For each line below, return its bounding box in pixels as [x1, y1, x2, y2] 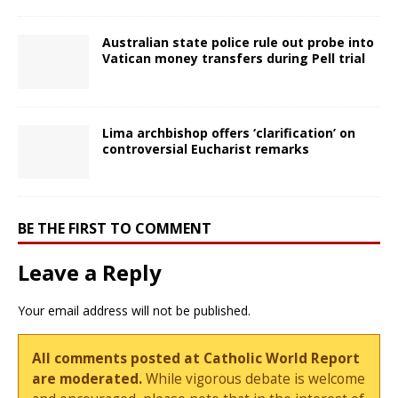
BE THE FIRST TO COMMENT [18, 218, 211, 238]
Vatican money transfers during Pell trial [102, 50, 365, 68]
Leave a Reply [18, 257, 162, 287]
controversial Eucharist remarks [102, 139, 309, 157]
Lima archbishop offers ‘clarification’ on [102, 123, 355, 141]
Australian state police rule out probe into [102, 34, 374, 52]
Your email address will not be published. [18, 301, 251, 319]
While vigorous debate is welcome [142, 370, 366, 389]
